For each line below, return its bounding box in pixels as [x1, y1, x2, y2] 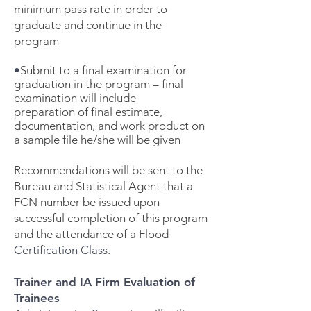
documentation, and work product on [14, 119, 205, 133]
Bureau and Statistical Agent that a [14, 179, 193, 193]
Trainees [14, 291, 60, 305]
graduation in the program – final [14, 77, 183, 91]
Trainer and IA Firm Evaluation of [14, 275, 195, 289]
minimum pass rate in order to [14, 2, 167, 16]
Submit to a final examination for [20, 63, 187, 77]
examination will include [14, 91, 136, 105]
